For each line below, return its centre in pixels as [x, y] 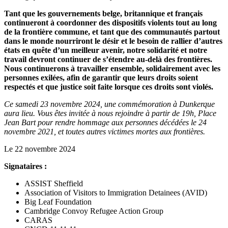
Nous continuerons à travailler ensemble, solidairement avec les [112, 68]
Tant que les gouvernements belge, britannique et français [103, 13]
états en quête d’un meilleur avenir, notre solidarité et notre [106, 50]
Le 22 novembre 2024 [40, 149]
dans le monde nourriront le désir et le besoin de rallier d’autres [113, 41]
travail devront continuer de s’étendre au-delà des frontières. [108, 59]
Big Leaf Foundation [58, 202]
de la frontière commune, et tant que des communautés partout [112, 32]
